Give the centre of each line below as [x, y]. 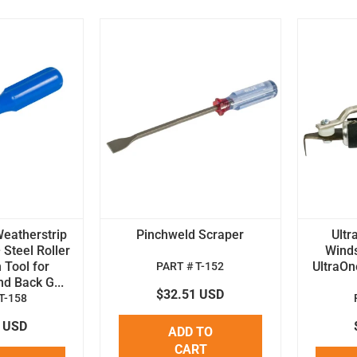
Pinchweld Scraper [190, 234]
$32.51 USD [190, 294]
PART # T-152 [190, 266]
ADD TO [190, 331]
